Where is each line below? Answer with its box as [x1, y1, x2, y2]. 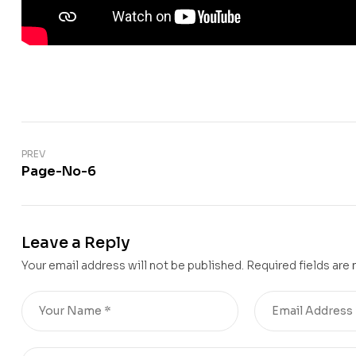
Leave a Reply [21, 233, 130, 253]
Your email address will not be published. [21, 258, 244, 273]
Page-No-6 [21, 163, 96, 180]
